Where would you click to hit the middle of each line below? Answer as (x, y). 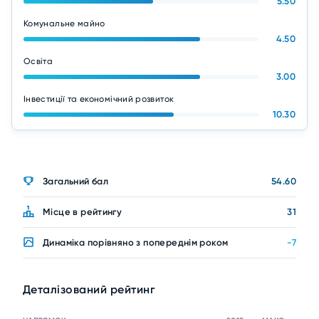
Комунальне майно (64, 23)
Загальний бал (76, 181)
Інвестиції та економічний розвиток (99, 99)
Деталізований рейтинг (89, 289)
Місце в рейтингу (83, 212)
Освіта (38, 61)
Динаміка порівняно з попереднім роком (136, 242)
